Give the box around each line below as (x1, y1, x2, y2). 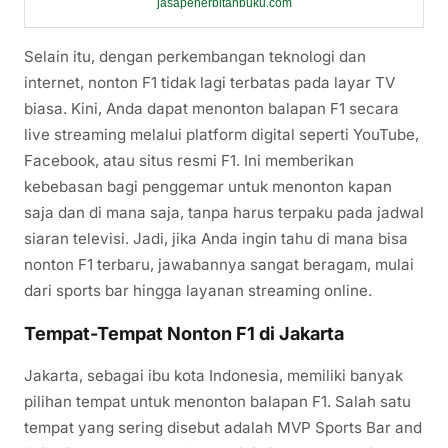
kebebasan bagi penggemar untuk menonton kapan (24, 177, 392, 197)
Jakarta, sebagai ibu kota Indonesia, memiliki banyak (24, 366, 403, 386)
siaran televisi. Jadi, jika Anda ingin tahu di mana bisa (24, 229, 408, 249)
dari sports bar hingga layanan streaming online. (24, 281, 372, 301)
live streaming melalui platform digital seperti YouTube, (24, 125, 419, 145)
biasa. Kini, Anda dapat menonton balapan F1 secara (24, 99, 399, 119)
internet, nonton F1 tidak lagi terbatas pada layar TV (24, 73, 395, 93)
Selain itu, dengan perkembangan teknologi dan (24, 47, 366, 67)
